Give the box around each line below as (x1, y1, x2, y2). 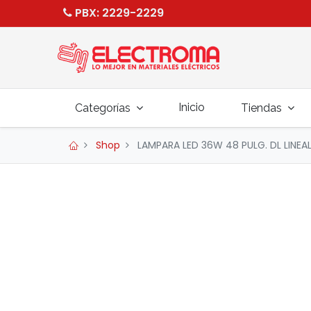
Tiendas (240, 101, 282, 115)
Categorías (75, 101, 131, 115)
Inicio (178, 101, 205, 114)
